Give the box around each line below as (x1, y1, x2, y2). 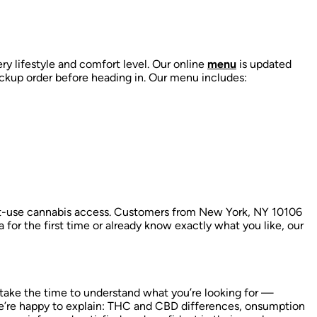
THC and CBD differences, (108, 299, 245, 313)
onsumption (245, 299, 305, 313)
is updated (236, 57, 292, 71)
